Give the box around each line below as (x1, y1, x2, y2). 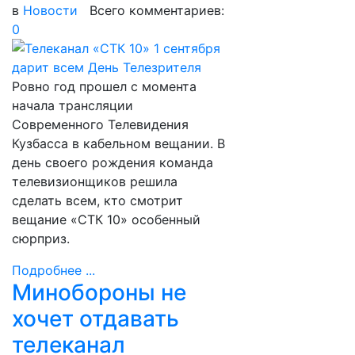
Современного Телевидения (12, 116, 189, 132)
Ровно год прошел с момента (12, 78, 197, 94)
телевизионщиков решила (12, 174, 177, 189)
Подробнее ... (12, 262, 95, 278)
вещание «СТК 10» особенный (12, 212, 200, 227)
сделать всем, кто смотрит (12, 193, 183, 208)
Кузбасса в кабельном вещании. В (12, 136, 225, 151)
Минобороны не (12, 279, 186, 306)
